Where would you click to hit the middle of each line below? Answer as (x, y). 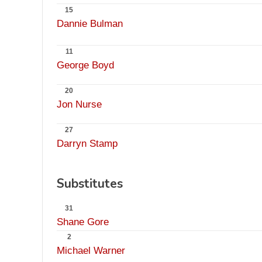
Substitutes (90, 184)
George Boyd (85, 65)
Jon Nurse (79, 104)
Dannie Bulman (90, 24)
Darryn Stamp (87, 144)
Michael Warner (91, 251)
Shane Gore (83, 222)
